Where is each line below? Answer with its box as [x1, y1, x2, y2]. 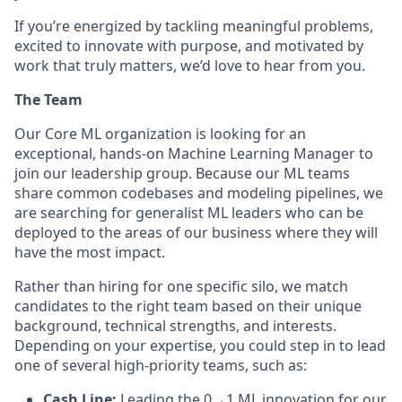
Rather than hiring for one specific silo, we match [14, 276, 348, 296]
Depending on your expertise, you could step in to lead [14, 336, 386, 355]
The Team [14, 90, 83, 109]
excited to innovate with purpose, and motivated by [14, 36, 363, 56]
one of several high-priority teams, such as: [14, 355, 307, 375]
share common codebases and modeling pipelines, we [14, 183, 383, 203]
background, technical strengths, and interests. [14, 316, 336, 336]
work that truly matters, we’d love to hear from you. [14, 56, 365, 75]
